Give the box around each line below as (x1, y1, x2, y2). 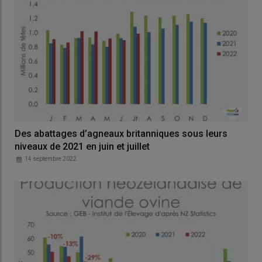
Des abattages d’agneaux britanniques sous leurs (15, 127, 227, 139)
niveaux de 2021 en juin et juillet (15, 140, 150, 152)
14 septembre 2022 (25, 155, 77, 162)
